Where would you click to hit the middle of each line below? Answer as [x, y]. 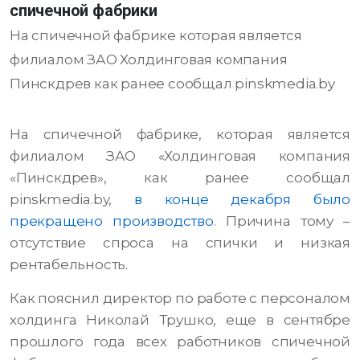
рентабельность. [69, 265]
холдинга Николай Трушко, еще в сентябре [180, 320]
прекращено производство [112, 221]
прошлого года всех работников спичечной [180, 342]
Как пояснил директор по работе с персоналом [180, 299]
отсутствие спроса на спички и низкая [180, 243]
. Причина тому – [282, 221]
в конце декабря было [242, 200]
